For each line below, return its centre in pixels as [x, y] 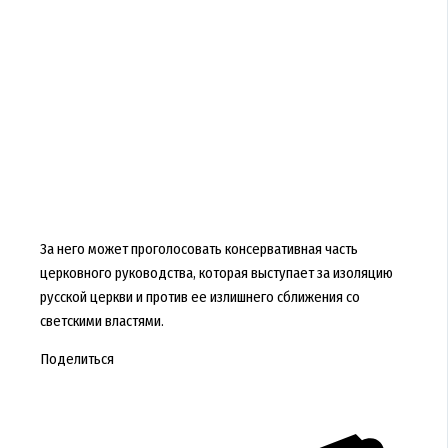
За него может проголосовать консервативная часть [198, 248]
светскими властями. [101, 320]
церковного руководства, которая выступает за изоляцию [216, 272]
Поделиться [76, 359]
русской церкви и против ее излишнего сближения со [199, 296]
